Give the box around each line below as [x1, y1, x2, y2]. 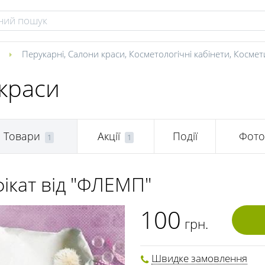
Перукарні [22, 48, 64, 60]
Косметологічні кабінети [129, 48, 230, 60]
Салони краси [68, 48, 125, 60]
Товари [4, 129, 40, 144]
